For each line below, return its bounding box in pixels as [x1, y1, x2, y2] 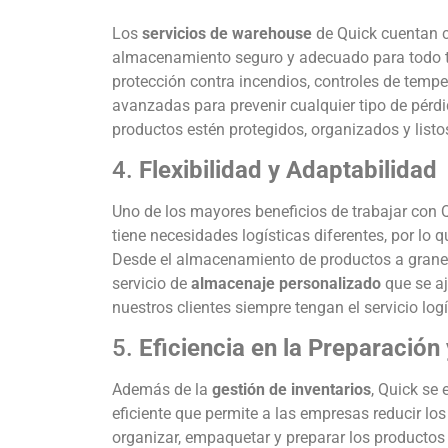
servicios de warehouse [142, 23, 312, 43]
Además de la [112, 380, 212, 400]
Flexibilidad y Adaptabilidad [139, 156, 437, 184]
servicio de [112, 274, 191, 293]
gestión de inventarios [212, 380, 371, 400]
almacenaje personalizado [191, 274, 381, 293]
